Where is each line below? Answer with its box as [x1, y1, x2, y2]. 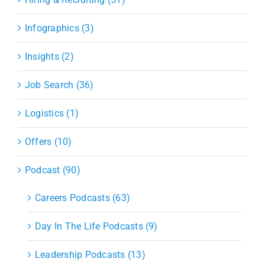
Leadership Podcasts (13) [34, 248, 146, 260]
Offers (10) [24, 135, 72, 147]
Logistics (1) [24, 107, 79, 119]
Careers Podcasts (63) [34, 192, 131, 203]
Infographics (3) [24, 22, 94, 34]
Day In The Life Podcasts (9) [34, 220, 158, 232]
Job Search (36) [24, 79, 94, 91]
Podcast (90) [24, 164, 80, 176]
